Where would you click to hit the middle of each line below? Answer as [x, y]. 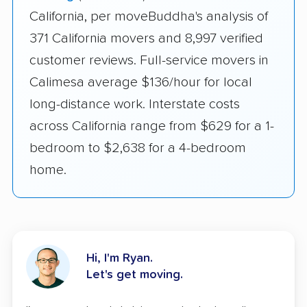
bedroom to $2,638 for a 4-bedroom [138, 148]
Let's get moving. [135, 275]
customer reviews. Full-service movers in [149, 60]
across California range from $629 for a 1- [152, 126]
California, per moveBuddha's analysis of [149, 16]
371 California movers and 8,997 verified [146, 38]
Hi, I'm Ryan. [120, 258]
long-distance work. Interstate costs [135, 104]
